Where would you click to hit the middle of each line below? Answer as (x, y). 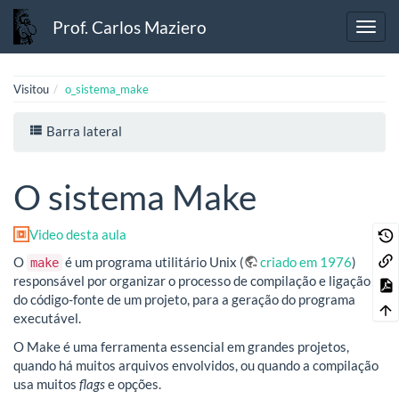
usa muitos (46, 383)
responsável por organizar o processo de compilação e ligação (192, 281)
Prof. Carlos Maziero (130, 27)
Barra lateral (83, 130)
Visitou (31, 89)
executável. (47, 318)
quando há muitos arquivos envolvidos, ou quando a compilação (196, 365)
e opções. (133, 383)
